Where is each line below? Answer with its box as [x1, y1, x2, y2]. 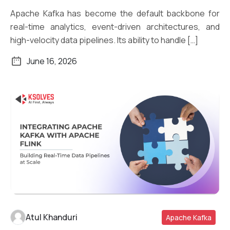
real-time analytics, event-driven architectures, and [10, 21, 220, 32]
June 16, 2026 [27, 55, 77, 67]
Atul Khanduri [26, 212, 78, 223]
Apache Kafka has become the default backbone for [10, 7, 220, 19]
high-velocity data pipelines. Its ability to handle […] [10, 34, 198, 46]
